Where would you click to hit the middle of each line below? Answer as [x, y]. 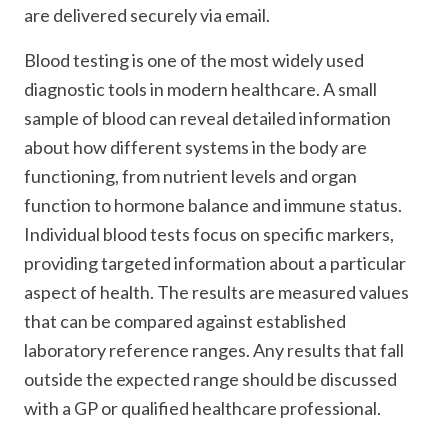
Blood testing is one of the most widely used [194, 60]
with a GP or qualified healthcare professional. [202, 408]
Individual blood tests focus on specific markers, [209, 234]
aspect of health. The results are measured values [216, 292]
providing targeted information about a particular [215, 263]
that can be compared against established [185, 321]
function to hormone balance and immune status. [213, 205]
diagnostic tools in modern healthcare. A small [200, 89]
